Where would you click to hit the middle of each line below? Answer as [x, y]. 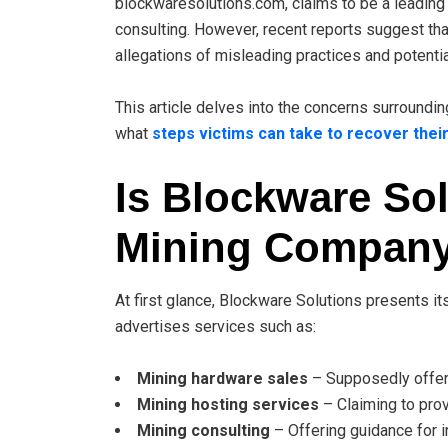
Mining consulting [203, 430]
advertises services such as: [215, 326]
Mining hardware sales [222, 378]
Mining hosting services [228, 404]
